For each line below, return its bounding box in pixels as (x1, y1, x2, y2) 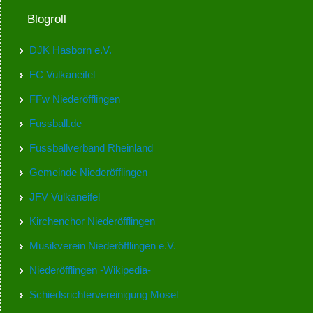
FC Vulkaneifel (29, 68, 95, 81)
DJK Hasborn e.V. (29, 44, 112, 57)
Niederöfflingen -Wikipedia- (29, 264, 151, 277)
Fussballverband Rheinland (29, 142, 153, 154)
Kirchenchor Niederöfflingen (29, 215, 155, 228)
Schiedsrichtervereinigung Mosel (29, 289, 178, 301)
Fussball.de (29, 117, 82, 130)
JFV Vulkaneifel (29, 191, 100, 203)
